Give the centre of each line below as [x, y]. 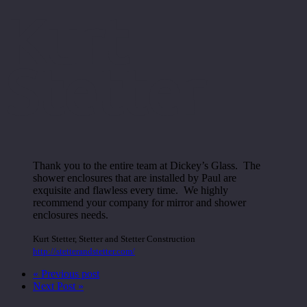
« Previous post [66, 273]
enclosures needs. [71, 214]
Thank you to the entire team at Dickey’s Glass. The [147, 165]
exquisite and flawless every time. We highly [131, 190]
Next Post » [58, 286]
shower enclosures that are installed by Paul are [135, 177]
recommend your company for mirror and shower [139, 202]
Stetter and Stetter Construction [137, 238]
